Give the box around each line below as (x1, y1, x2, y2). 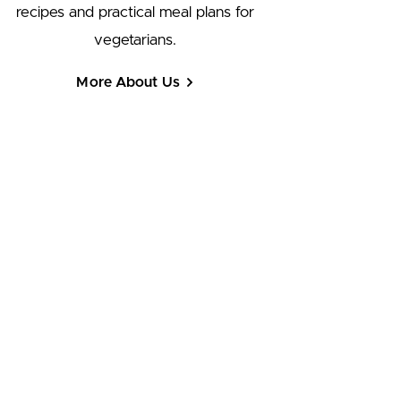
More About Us (76, 75, 180, 90)
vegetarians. (93, 32, 176, 47)
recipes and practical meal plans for (15, 4, 254, 20)
